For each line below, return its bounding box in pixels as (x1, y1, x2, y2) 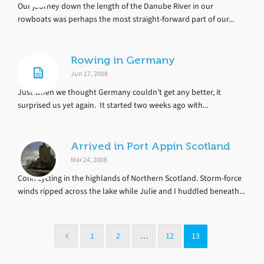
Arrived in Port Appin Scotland (71, 140, 230, 152)
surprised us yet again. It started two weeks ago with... (18, 100, 208, 111)
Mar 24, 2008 (71, 155, 107, 164)
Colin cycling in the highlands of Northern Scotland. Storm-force (18, 173, 242, 184)
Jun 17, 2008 (71, 69, 108, 78)
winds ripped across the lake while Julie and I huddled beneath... (18, 186, 245, 197)
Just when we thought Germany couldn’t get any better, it (18, 87, 221, 98)
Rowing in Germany (71, 54, 175, 66)
